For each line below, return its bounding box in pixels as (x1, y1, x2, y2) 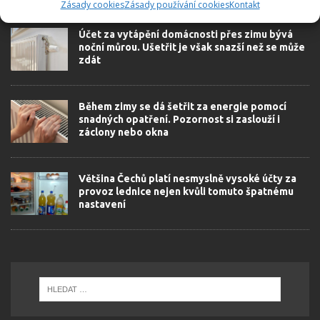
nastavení (79, 198, 126, 210)
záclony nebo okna (79, 126, 169, 138)
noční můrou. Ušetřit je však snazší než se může (79, 41, 305, 53)
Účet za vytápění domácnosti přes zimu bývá (79, 28, 293, 40)
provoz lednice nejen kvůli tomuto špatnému (79, 185, 294, 197)
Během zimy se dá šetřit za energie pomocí (79, 100, 286, 112)
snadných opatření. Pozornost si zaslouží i (79, 113, 280, 125)
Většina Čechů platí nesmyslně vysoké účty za (79, 172, 296, 184)
